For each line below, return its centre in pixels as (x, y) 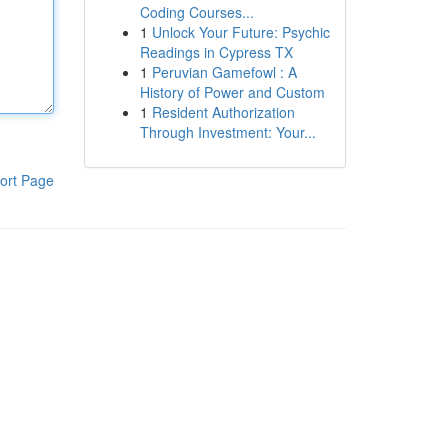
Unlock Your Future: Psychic (240, 32)
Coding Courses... (196, 12)
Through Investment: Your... (227, 132)
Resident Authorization (223, 112)
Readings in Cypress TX (216, 52)
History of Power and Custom (232, 92)
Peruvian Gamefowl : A (224, 72)
